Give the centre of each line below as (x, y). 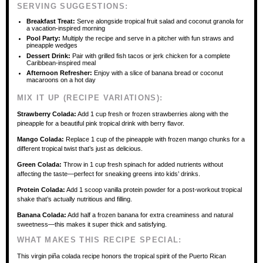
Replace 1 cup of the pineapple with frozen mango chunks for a (154, 139)
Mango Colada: (40, 139)
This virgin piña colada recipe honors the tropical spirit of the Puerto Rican (121, 256)
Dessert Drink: (49, 55)
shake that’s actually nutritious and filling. (74, 199)
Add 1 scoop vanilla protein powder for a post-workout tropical (153, 189)
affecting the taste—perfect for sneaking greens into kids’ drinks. (108, 173)
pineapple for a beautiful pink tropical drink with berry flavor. (100, 123)
